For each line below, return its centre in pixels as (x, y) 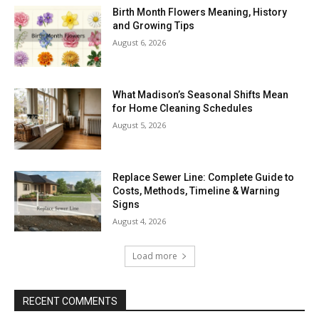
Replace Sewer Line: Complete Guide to (204, 177)
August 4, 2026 (140, 221)
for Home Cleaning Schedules (183, 109)
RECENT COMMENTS (70, 302)
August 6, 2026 (140, 43)
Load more (155, 256)
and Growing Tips (154, 26)
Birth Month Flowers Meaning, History (200, 12)
